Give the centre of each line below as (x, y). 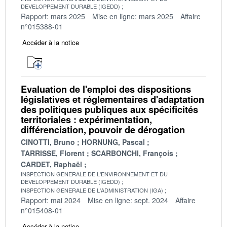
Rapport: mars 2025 (53, 16)
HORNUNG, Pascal (113, 142)
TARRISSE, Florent (53, 153)
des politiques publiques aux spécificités (109, 109)
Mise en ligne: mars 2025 (133, 16)
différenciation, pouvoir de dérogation (103, 129)
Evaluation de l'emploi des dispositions (106, 89)
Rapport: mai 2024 (51, 200)
